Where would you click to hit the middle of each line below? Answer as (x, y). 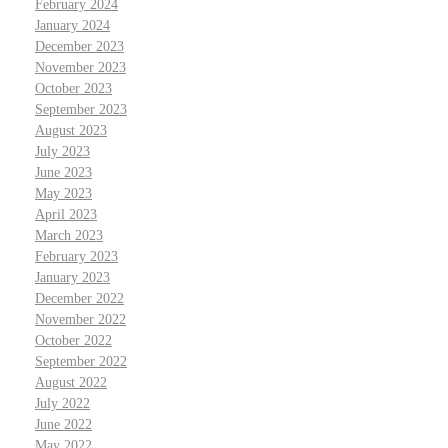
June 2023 (63, 172)
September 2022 (81, 361)
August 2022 (71, 382)
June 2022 (63, 424)
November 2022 (80, 319)
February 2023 (76, 256)
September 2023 (81, 109)
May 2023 (63, 193)
